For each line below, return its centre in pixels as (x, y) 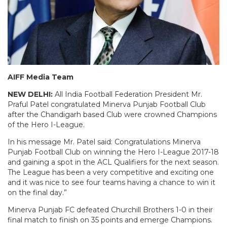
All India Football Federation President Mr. (128, 94)
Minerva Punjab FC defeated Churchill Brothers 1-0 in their (110, 210)
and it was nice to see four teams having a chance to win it (111, 182)
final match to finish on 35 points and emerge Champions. (110, 220)
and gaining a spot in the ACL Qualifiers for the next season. (113, 162)
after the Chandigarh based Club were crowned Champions (112, 114)
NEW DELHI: (31, 94)
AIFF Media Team (41, 77)
